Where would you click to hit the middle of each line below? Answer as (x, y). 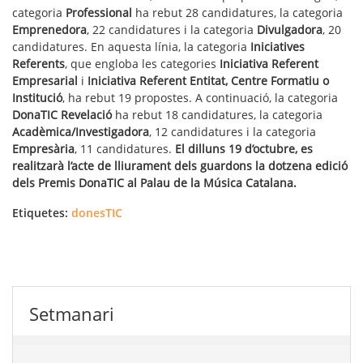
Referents (38, 63)
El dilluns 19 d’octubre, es (244, 148)
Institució (37, 97)
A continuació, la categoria (267, 97)
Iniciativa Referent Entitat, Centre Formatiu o (208, 80)
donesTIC (97, 212)
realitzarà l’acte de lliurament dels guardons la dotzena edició (180, 165)
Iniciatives (278, 46)
